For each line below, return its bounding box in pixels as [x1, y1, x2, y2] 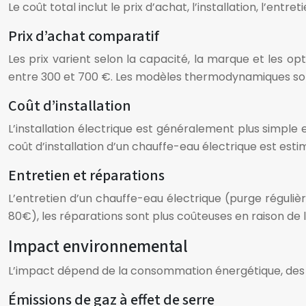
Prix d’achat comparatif [8, 25, 159, 47]
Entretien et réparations [8, 165, 165, 186]
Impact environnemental [8, 234, 188, 259]
